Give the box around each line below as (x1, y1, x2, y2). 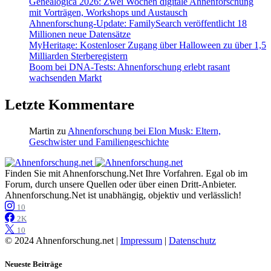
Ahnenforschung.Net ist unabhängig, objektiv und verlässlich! (5, 189, 241, 200)
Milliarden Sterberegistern (29, 51, 128, 62)
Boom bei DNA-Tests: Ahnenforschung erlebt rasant (29, 62, 230, 73)
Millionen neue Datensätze (29, 29, 131, 40)
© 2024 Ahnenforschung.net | (5, 235, 120, 246)
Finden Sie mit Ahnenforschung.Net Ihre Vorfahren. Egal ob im (5, 168, 247, 178)
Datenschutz (169, 235, 216, 246)
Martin (29, 125, 54, 136)
